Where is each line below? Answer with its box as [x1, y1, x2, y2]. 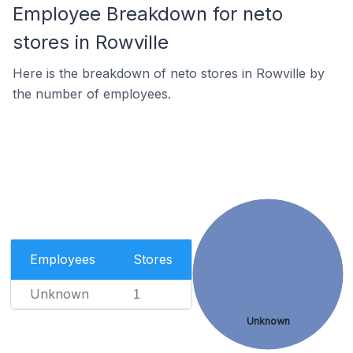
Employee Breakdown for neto [13, 2, 283, 25]
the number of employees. [13, 86, 171, 102]
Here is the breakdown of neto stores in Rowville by [13, 65, 325, 81]
